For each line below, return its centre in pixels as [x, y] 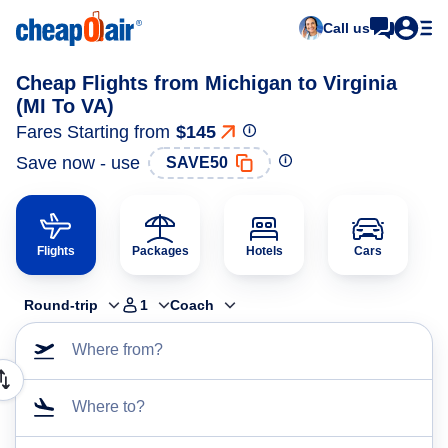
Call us [346, 28]
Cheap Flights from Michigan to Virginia [206, 83]
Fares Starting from [93, 132]
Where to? [108, 406]
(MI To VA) [65, 106]
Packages [160, 251]
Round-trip [61, 305]
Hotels [264, 251]
